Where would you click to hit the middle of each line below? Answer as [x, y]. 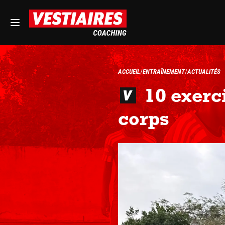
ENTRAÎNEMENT [163, 71]
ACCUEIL [129, 71]
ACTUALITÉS [204, 71]
